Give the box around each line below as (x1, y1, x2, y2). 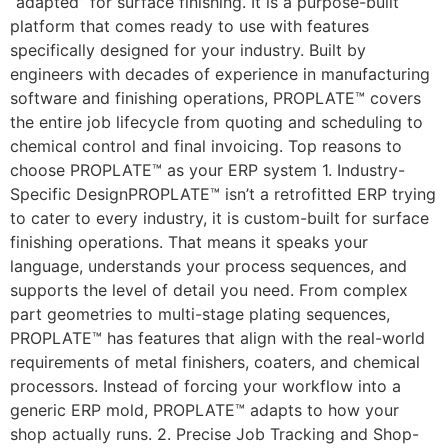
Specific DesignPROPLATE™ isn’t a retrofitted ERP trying (10, 183, 436, 204)
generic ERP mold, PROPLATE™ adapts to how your (10, 399, 399, 420)
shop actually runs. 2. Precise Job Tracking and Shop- (10, 423, 419, 444)
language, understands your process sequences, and (10, 255, 407, 276)
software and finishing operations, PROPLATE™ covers (10, 87, 421, 108)
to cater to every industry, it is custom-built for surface (10, 207, 429, 228)
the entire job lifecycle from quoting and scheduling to (10, 111, 423, 132)
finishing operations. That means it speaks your (10, 231, 368, 252)
